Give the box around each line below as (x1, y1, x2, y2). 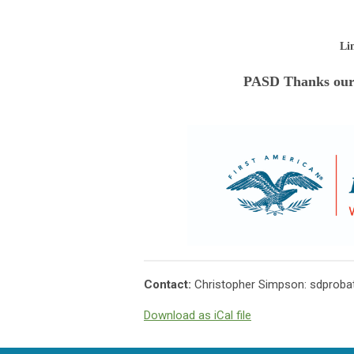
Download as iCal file (144, 307, 251, 322)
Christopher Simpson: (194, 277, 310, 292)
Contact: (144, 277, 194, 292)
